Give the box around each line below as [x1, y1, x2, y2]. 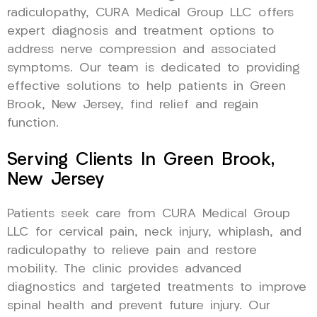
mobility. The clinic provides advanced [7, 263, 241, 275]
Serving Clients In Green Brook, [7, 151, 275, 169]
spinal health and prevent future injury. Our [7, 299, 270, 312]
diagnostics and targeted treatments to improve [7, 281, 306, 294]
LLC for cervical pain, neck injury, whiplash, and [7, 226, 301, 238]
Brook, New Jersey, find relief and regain [7, 98, 258, 111]
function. [7, 117, 59, 129]
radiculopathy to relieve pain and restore [7, 244, 257, 257]
